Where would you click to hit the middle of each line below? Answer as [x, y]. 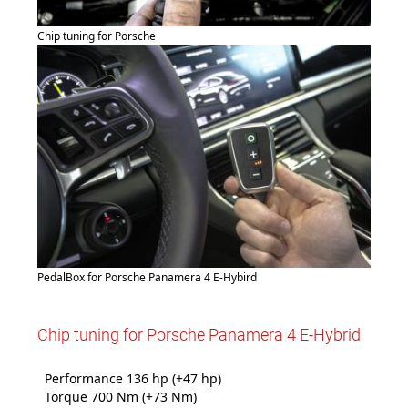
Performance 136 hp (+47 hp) [131, 378]
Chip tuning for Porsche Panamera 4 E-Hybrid [199, 334]
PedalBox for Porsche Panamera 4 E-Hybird [147, 277]
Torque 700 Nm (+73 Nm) [119, 396]
